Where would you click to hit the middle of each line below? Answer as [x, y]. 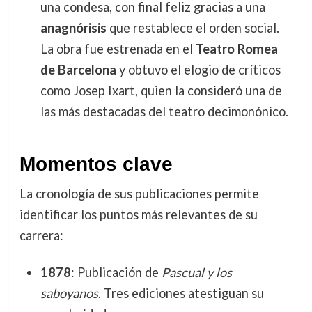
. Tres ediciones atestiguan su [181, 294]
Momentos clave [96, 164]
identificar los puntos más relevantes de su [138, 215]
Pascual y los [196, 273]
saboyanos [69, 294]
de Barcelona [78, 69]
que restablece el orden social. [193, 28]
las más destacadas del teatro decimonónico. [164, 111]
